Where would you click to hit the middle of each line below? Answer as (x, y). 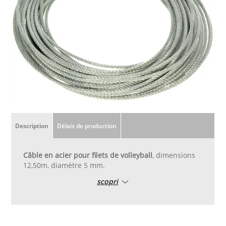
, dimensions (174, 155)
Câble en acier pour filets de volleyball (88, 155)
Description (32, 125)
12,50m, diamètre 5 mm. (64, 165)
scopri (108, 181)
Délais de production (87, 125)
